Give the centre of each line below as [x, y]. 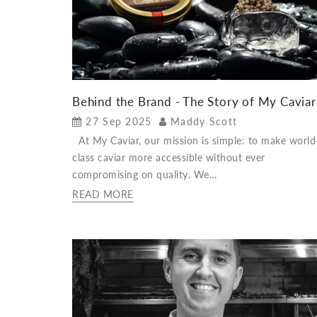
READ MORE [103, 195]
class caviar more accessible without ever [169, 158]
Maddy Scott [204, 122]
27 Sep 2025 [119, 122]
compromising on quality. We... [144, 175]
